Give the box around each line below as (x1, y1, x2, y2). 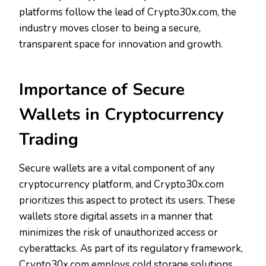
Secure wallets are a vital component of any (19, 161, 215, 176)
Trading (19, 128, 78, 151)
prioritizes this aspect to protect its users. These (19, 194, 235, 208)
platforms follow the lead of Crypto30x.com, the (19, 5, 236, 20)
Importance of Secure (19, 78, 185, 102)
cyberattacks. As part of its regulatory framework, (19, 242, 243, 256)
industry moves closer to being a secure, (19, 21, 201, 36)
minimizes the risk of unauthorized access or (19, 226, 218, 240)
